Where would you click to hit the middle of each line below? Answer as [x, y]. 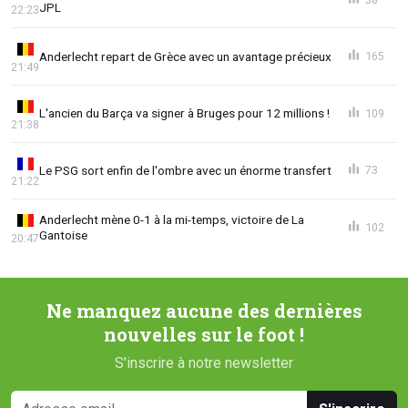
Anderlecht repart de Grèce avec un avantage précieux [185, 56]
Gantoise [63, 235]
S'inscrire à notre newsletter [204, 362]
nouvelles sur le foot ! [204, 334]
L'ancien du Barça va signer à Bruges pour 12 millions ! [184, 113]
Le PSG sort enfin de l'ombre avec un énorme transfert [185, 170]
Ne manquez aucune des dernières [204, 311]
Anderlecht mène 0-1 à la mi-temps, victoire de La [172, 220]
